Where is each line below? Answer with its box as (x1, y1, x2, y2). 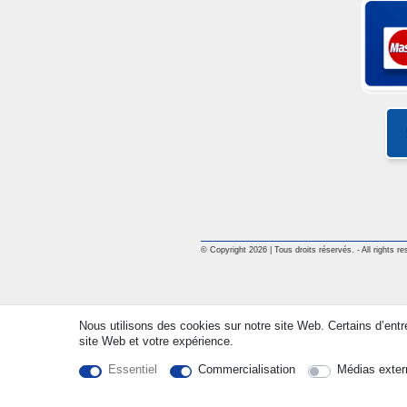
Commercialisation (198, 362, 295, 376)
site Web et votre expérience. (79, 334, 233, 348)
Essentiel (107, 362, 157, 376)
